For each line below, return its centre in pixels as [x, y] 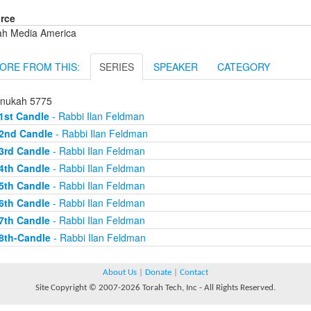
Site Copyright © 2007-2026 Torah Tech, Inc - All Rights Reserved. [155, 288]
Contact [194, 272]
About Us [120, 272]
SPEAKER [176, 67]
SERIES [117, 67]
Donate [158, 272]
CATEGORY [244, 67]
